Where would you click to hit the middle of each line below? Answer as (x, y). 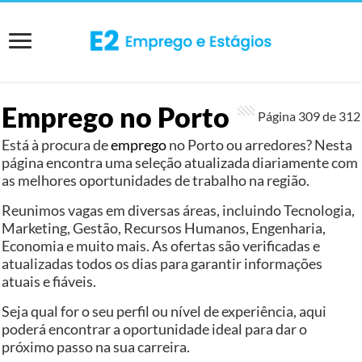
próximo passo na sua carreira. (96, 346)
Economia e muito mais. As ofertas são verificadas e (161, 245)
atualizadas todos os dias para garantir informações (162, 263)
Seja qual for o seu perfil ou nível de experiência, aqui (164, 311)
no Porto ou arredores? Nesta (260, 144)
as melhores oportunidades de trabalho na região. (156, 180)
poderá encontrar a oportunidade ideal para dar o (155, 328)
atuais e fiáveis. (49, 281)
